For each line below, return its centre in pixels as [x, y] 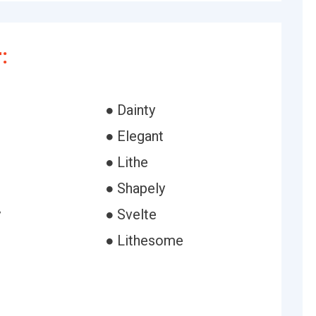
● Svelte [130, 214]
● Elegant [134, 136]
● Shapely [135, 188]
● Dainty [130, 110]
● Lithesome [144, 241]
